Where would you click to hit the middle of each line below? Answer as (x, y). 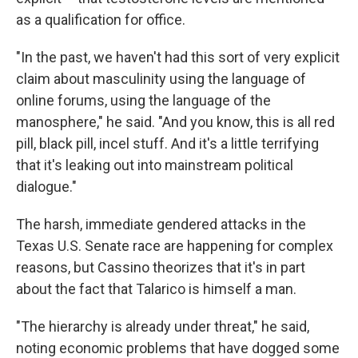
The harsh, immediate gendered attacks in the (161, 225)
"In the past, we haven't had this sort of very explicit (178, 58)
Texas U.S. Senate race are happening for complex (175, 246)
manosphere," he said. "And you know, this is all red (175, 122)
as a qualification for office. (101, 20)
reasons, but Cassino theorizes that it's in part (161, 268)
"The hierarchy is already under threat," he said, (163, 327)
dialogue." (46, 187)
